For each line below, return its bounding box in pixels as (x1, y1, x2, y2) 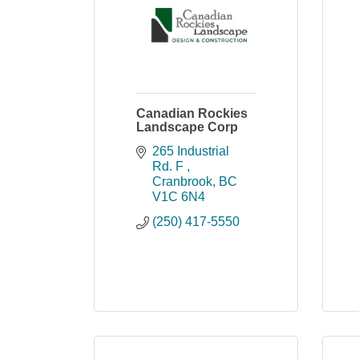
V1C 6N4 (152, 190, 205, 204)
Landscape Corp (136, 120, 238, 134)
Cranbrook (152, 175, 212, 188)
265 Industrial (152, 144, 229, 158)
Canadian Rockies (136, 107, 248, 120)
